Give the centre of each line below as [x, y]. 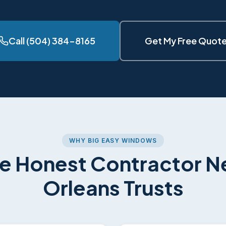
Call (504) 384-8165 [52, 41]
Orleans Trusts [113, 187]
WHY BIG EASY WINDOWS [113, 140]
